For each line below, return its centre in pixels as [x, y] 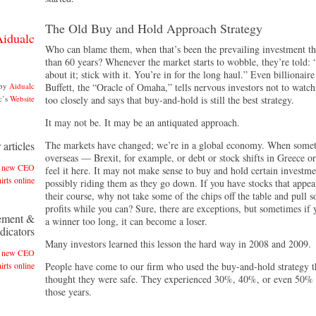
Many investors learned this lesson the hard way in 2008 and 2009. [178, 244]
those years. [68, 292]
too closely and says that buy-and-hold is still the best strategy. [170, 100]
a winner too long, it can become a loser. [126, 221]
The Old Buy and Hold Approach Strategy [154, 28]
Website [22, 98]
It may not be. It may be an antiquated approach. [142, 122]
